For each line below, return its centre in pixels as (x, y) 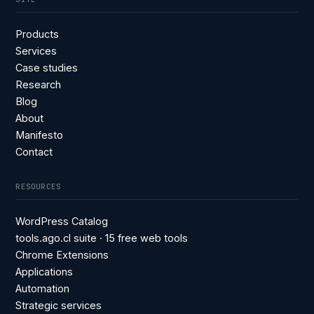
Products (37, 34)
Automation (43, 288)
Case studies (47, 68)
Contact (34, 152)
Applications (45, 272)
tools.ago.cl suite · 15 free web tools (102, 238)
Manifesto (40, 135)
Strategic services (59, 305)
